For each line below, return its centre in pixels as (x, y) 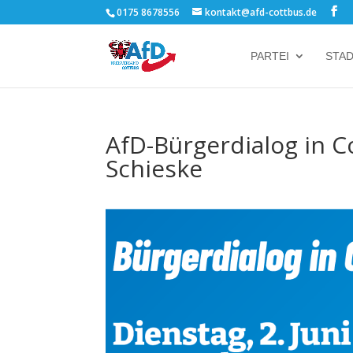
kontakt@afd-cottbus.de (261, 12)
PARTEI (269, 56)
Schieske (154, 168)
